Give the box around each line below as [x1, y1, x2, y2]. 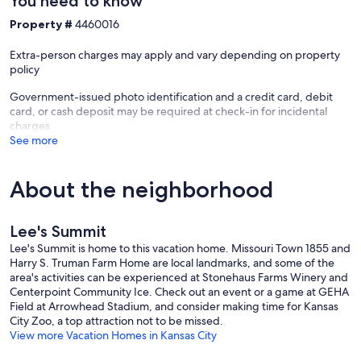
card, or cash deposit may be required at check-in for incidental [10, 103, 327, 118]
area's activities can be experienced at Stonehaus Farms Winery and [10, 269, 348, 284]
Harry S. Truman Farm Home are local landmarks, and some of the [10, 255, 334, 270]
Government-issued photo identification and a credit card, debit [10, 89, 333, 104]
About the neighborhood [10, 175, 273, 203]
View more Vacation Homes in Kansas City [10, 327, 217, 342]
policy [10, 61, 39, 77]
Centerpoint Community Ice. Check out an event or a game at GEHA [10, 284, 349, 299]
